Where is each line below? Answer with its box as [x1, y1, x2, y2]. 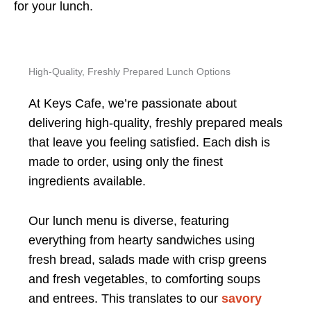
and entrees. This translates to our [28, 291, 221, 305]
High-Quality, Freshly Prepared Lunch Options [28, 67, 230, 78]
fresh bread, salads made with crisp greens [28, 252, 267, 267]
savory [221, 291, 262, 305]
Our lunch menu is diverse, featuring [28, 213, 229, 228]
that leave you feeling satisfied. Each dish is [28, 135, 270, 150]
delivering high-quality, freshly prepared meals [28, 116, 283, 131]
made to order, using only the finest [28, 155, 223, 169]
